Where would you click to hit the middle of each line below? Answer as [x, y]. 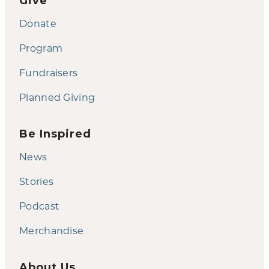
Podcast [40, 205]
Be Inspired [55, 134]
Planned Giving [57, 97]
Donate [38, 23]
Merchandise [52, 230]
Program [41, 47]
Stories [37, 181]
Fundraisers [49, 72]
